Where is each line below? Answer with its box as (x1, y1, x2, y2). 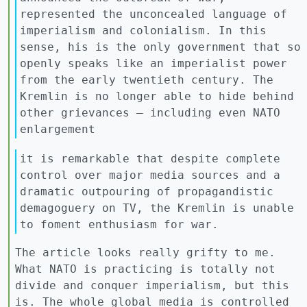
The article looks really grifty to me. (15, 246, 275, 260)
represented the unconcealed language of (20, 7, 287, 21)
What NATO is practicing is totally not (15, 262, 275, 276)
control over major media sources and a (20, 168, 280, 182)
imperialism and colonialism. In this (20, 23, 267, 37)
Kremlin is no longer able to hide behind (20, 89, 294, 103)
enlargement (20, 122, 95, 136)
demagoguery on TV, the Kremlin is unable (20, 201, 294, 214)
